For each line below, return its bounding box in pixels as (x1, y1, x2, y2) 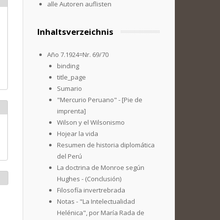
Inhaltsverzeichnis (37, 26, 113, 37)
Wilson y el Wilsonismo (57, 118, 125, 127)
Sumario (57, 84, 82, 93)
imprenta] (57, 107, 86, 115)
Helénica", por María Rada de (57, 208, 144, 217)
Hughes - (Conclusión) (57, 174, 121, 183)
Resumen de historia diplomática (57, 140, 155, 149)
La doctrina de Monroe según (57, 163, 144, 172)
